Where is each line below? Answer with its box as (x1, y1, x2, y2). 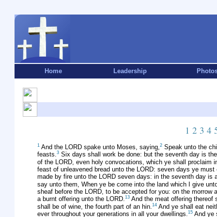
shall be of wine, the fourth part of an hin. (37, 202, 152, 210)
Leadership (113, 67, 147, 75)
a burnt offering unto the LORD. (37, 195, 125, 203)
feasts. (37, 151, 57, 158)
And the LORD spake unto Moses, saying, (40, 143, 160, 151)
